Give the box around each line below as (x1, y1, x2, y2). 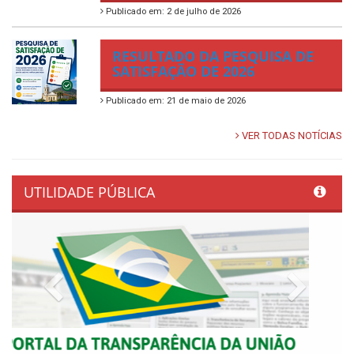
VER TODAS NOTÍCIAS (239, 130, 342, 142)
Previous (63, 273, 126, 292)
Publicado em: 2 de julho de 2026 (104, 6, 241, 17)
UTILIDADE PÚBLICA (24, 183, 155, 202)
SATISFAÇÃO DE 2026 (112, 62, 254, 81)
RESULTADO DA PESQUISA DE (112, 47, 314, 66)
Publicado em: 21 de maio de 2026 (104, 96, 246, 107)
